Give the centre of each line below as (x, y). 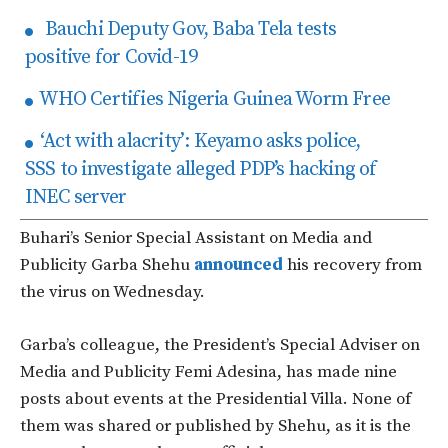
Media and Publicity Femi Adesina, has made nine (208, 371)
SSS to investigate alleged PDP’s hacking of (201, 169)
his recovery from (352, 264)
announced (238, 264)
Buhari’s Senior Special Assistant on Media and (196, 237)
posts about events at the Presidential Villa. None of (215, 398)
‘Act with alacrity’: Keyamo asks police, (198, 141)
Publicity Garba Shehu (107, 264)
